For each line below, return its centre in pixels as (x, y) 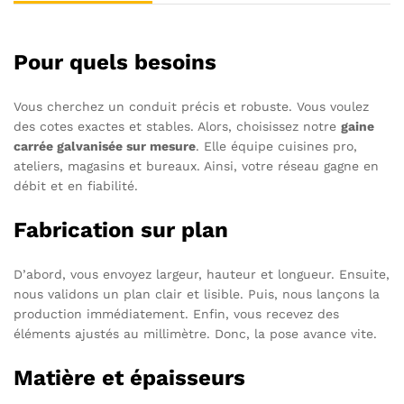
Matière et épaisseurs (129, 377)
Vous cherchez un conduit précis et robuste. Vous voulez (191, 106)
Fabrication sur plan (121, 230)
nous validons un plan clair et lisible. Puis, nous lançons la (197, 294)
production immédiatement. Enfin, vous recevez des (176, 313)
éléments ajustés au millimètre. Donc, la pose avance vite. (195, 333)
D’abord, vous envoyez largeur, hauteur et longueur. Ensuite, (202, 274)
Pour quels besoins (115, 62)
